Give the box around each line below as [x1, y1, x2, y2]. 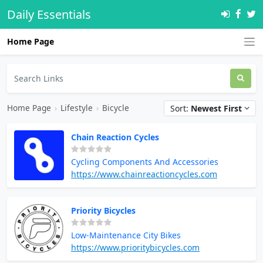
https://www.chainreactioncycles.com [71, 168, 217, 180]
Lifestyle [60, 102, 93, 113]
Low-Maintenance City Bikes [71, 229, 181, 241]
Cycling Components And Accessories [71, 156, 218, 167]
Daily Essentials [7, 6, 91, 22]
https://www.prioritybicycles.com [71, 241, 200, 253]
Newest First [191, 102, 242, 114]
